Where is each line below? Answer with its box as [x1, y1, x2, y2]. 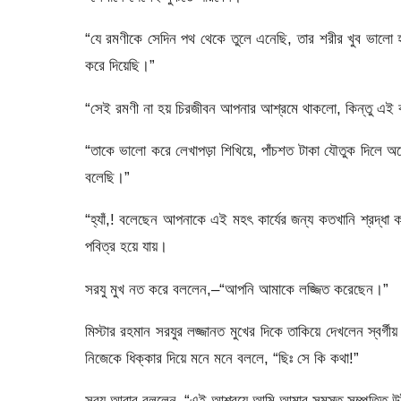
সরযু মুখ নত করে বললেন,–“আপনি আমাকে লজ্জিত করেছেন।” [84, 279, 388, 298]
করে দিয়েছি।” [84, 56, 155, 75]
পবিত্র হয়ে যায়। [84, 237, 167, 256]
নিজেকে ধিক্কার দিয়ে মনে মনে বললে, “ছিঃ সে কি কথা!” [84, 348, 359, 367]
